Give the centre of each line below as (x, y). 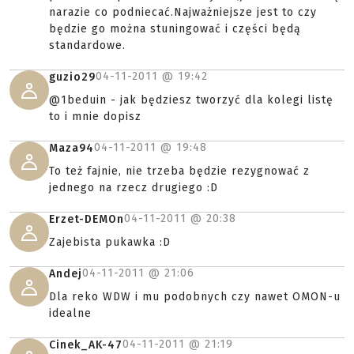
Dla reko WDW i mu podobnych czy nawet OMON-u (195, 297)
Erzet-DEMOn (87, 219)
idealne (70, 313)
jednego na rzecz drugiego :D (134, 188)
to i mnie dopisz (95, 117)
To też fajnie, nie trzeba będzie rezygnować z (179, 171)
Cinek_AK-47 (86, 345)
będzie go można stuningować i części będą (175, 29)
